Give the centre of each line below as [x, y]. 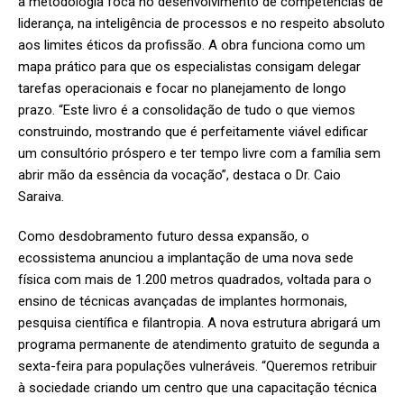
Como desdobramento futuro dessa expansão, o [164, 237]
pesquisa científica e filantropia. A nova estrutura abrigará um [199, 323]
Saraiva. [41, 197]
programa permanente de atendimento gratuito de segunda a [199, 345]
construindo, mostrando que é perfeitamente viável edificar [193, 132]
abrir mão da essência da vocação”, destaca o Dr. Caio [179, 175]
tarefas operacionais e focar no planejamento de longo [182, 89]
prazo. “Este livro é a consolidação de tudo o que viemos [187, 110]
